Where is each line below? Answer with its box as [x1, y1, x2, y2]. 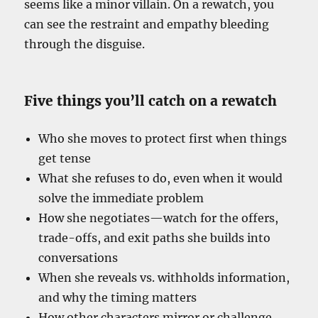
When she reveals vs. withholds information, [38, 270, 290, 285]
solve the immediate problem [38, 191, 204, 206]
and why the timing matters [38, 290, 197, 305]
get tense [38, 151, 92, 166]
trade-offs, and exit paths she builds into [38, 231, 271, 246]
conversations [38, 251, 119, 265]
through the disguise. [24, 37, 146, 52]
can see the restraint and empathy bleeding [24, 17, 270, 32]
